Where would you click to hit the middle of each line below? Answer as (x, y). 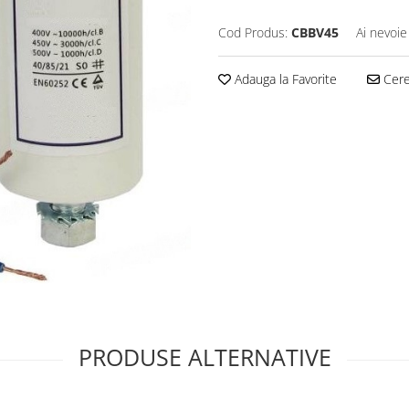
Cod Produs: (253, 32)
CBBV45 (315, 32)
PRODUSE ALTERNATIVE (204, 357)
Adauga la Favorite (284, 79)
